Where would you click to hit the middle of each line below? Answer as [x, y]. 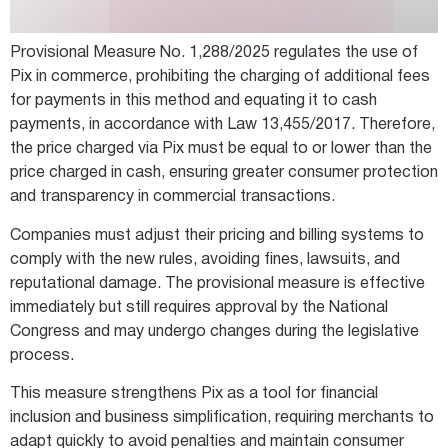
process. [42, 355]
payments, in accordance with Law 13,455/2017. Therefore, [222, 125]
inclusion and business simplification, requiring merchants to [222, 418]
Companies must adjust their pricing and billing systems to [217, 235]
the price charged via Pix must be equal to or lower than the [221, 149]
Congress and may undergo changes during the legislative [214, 331]
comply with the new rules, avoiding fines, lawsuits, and [205, 259]
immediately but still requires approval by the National [199, 307]
